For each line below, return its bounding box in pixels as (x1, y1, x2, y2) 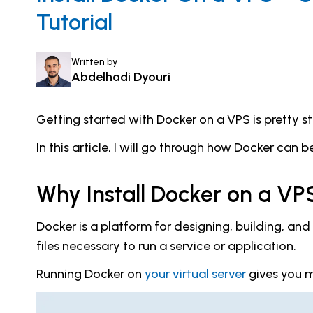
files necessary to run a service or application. (36, 238, 296, 254)
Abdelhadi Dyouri (71, 68, 170, 85)
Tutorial (36, 9, 112, 36)
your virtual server (142, 266, 246, 282)
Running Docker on (36, 266, 142, 282)
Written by (71, 55, 117, 68)
